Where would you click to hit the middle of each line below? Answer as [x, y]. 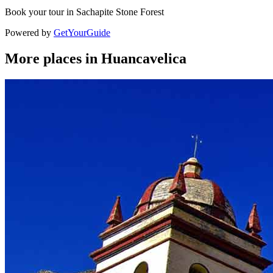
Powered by [29, 33]
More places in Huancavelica [96, 59]
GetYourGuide [82, 33]
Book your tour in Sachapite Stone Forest [84, 12]
